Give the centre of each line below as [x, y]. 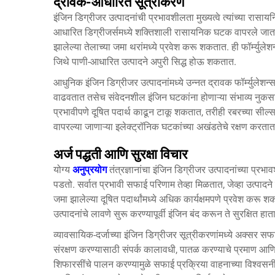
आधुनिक [69, 83]
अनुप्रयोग [91, 170]
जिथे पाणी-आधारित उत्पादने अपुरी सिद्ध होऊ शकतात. [145, 62]
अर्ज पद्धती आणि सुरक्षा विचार [121, 154]
